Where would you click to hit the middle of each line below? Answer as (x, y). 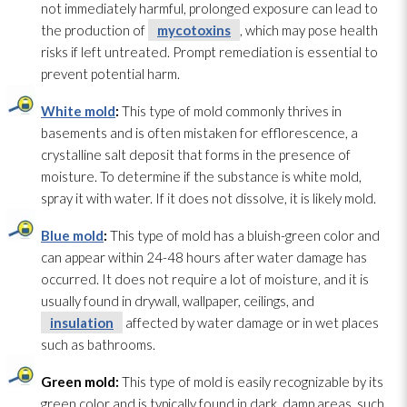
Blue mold (72, 235)
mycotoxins (194, 30)
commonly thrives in (282, 110)
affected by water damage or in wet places (251, 322)
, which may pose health (309, 30)
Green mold (78, 381)
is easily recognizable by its (303, 381)
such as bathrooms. (98, 344)
